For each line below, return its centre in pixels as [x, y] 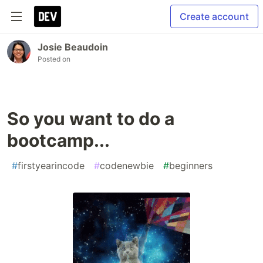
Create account [214, 16]
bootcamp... [58, 140]
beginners [191, 166]
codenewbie [127, 166]
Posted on [54, 59]
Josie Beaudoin [73, 47]
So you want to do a [91, 119]
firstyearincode [51, 166]
